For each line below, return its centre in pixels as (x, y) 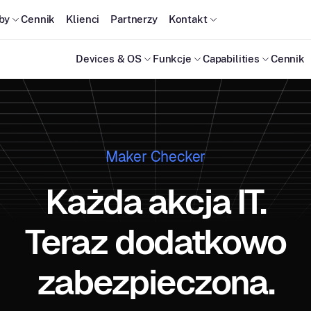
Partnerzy (134, 19)
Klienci (83, 19)
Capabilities (231, 59)
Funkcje (172, 59)
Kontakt (188, 19)
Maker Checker (155, 157)
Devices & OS (108, 59)
